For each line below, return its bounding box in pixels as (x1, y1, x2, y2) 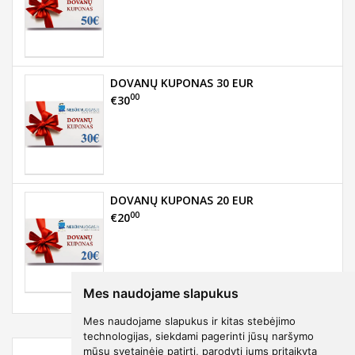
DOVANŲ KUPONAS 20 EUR (110, 193, 254, 208)
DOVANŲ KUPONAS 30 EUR (110, 74, 254, 90)
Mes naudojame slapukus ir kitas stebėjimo (82, 314, 296, 327)
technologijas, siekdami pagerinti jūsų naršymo (82, 329, 314, 342)
